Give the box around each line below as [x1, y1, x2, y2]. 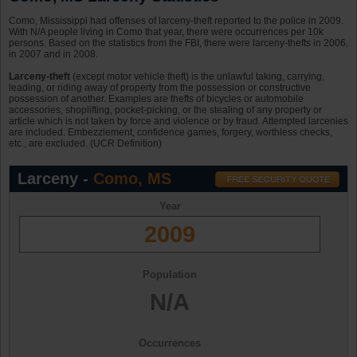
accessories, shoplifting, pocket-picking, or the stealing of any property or [9, 104, 322, 116]
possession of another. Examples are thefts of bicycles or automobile [9, 93, 304, 105]
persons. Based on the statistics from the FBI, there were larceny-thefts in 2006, [9, 37, 348, 49]
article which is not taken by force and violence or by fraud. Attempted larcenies [9, 116, 348, 127]
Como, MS [93, 170, 171, 188]
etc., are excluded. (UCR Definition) [9, 138, 162, 150]
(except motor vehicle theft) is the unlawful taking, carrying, [70, 71, 324, 83]
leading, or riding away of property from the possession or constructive [9, 82, 311, 94]
